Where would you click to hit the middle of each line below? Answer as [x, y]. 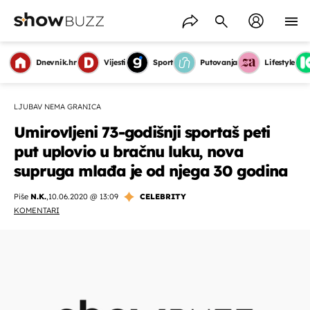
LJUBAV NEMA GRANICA [57, 107]
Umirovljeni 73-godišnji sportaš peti [142, 132]
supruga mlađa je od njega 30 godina [151, 171]
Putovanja [219, 62]
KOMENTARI [37, 210]
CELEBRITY [163, 197]
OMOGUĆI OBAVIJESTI [155, 267]
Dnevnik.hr [56, 62]
